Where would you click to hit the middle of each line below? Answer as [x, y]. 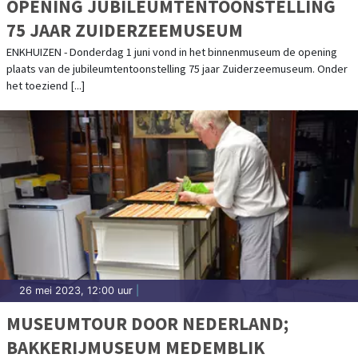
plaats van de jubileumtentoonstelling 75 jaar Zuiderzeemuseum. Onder [177, 68]
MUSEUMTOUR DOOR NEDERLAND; [147, 323]
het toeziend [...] [46, 85]
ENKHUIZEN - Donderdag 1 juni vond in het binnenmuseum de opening [172, 52]
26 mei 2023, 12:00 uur [76, 290]
